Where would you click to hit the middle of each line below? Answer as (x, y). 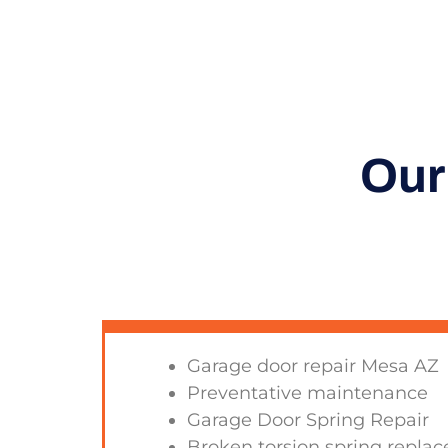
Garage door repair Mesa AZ (313, 366)
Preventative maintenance (308, 393)
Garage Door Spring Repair (308, 420)
